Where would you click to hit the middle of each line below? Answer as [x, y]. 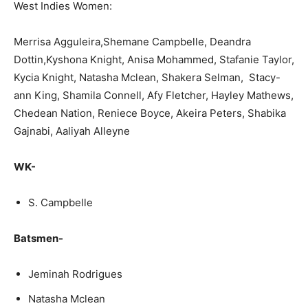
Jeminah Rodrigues [75, 274]
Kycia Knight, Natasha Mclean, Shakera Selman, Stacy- [147, 77]
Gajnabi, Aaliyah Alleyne [72, 131]
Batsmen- [38, 238]
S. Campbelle [60, 202]
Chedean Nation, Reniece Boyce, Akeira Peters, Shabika [150, 113]
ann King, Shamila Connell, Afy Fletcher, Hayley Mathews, [154, 95]
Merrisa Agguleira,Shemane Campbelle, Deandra [132, 42]
